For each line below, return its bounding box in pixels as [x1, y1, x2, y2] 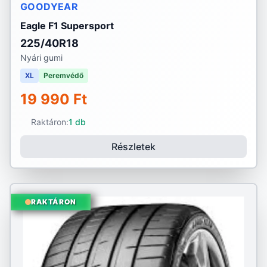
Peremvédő [44, 71, 83, 80]
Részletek [111, 141, 156, 153]
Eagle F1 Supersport [20, 20, 114, 32]
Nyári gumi [20, 52, 63, 63]
